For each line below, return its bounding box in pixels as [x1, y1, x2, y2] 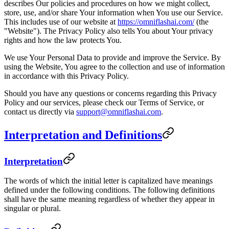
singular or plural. [4, 204, 61, 213]
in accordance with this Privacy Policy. [4, 71, 129, 80]
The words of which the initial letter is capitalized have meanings [4, 176, 213, 186]
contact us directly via [4, 107, 76, 116]
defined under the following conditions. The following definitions [4, 186, 215, 195]
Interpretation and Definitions [4, 128, 162, 142]
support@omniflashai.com [76, 107, 161, 116]
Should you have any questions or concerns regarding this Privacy [4, 88, 217, 98]
